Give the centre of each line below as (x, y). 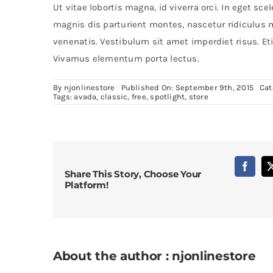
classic (114, 97)
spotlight (168, 97)
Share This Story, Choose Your (133, 174)
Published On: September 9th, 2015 (187, 88)
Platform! (86, 185)
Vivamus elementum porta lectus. (126, 59)
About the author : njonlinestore (154, 256)
